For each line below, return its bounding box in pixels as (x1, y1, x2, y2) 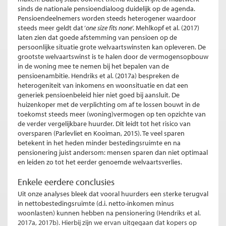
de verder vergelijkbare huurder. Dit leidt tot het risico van (18, 119, 191, 128)
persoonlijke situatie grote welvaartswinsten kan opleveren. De (18, 42, 206, 51)
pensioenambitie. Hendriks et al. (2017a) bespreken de (18, 71, 179, 80)
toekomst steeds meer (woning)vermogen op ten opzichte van (18, 109, 206, 119)
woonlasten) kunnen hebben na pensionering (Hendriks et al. (18, 208, 201, 217)
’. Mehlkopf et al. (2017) (132, 23, 199, 32)
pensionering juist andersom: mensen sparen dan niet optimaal (18, 147, 208, 157)
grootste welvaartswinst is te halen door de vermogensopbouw (18, 51, 208, 61)
